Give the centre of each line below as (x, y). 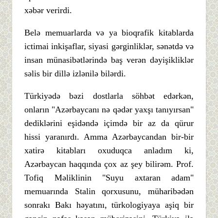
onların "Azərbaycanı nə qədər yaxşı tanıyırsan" (109, 109)
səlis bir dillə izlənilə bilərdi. (75, 73)
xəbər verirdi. (48, 10)
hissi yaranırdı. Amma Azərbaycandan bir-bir (109, 136)
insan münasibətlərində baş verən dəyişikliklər (109, 60)
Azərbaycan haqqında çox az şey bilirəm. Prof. (109, 164)
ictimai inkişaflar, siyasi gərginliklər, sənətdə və (109, 46)
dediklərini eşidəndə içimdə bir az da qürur (109, 123)
